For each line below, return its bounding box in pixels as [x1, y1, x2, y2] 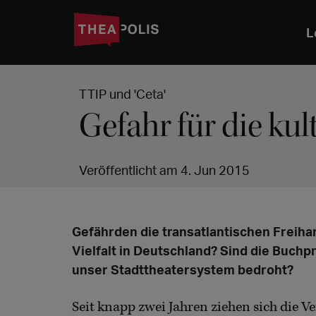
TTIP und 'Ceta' [79, 86, 166, 102]
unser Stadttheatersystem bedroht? [72, 262, 293, 278]
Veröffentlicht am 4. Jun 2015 [79, 162, 250, 178]
